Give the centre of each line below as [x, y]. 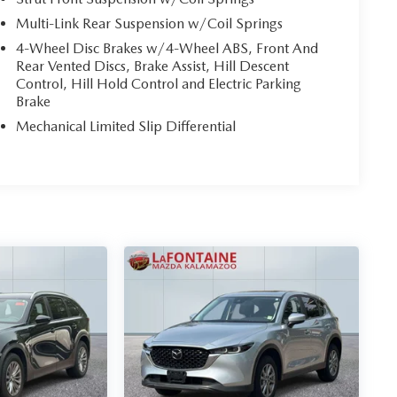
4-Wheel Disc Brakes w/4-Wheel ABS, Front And [167, 49]
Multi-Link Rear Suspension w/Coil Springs [150, 24]
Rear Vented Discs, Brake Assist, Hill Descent [153, 66]
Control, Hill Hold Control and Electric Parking [159, 84]
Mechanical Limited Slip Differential [126, 127]
